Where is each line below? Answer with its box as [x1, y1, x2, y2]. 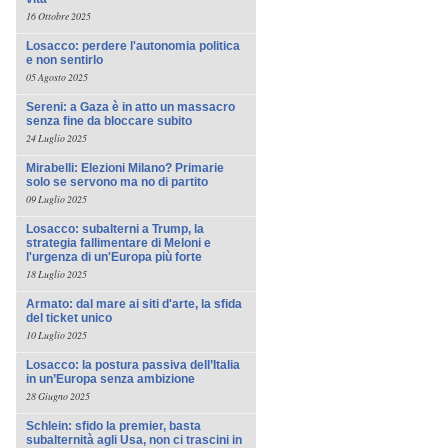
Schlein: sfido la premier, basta [26, 419, 201, 433]
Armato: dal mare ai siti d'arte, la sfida [26, 297, 242, 311]
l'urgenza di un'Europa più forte [26, 250, 202, 264]
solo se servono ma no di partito [26, 175, 208, 189]
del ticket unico [26, 311, 112, 325]
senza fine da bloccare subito [26, 114, 192, 128]
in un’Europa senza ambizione [26, 372, 195, 386]
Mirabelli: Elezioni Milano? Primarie [26, 161, 224, 175]
